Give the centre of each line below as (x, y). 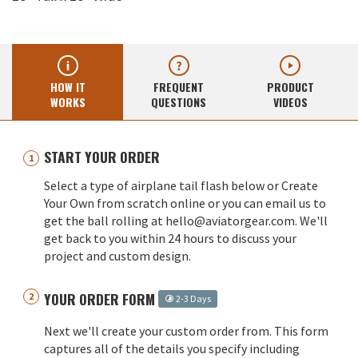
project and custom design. (117, 256)
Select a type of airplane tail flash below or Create (181, 186)
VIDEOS (290, 102)
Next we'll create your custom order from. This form (186, 331)
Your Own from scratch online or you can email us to (185, 203)
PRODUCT (290, 87)
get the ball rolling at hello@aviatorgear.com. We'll (186, 221)
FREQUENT (179, 87)
